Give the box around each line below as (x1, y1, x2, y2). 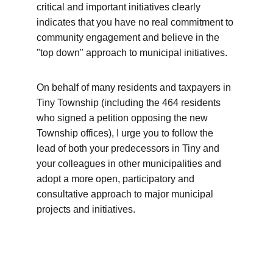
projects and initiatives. (37, 204, 135, 214)
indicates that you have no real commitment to (37, 17, 236, 27)
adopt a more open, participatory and (37, 174, 197, 184)
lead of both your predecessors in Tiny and (37, 143, 222, 154)
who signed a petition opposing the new (37, 113, 210, 123)
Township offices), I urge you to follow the (37, 128, 216, 138)
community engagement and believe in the (37, 32, 222, 43)
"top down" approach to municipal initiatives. (37, 48, 227, 58)
